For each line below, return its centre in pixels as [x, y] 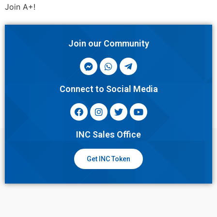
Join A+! [20, 7]
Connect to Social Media [108, 89]
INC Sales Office [108, 134]
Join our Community [108, 43]
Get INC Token [108, 159]
